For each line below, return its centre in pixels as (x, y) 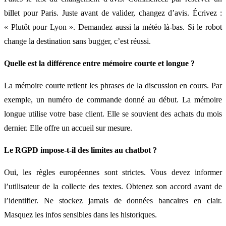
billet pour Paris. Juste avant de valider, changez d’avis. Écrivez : (113, 13)
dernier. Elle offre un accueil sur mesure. (68, 128)
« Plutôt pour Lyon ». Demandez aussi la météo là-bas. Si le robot (113, 27)
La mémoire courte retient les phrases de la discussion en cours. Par (113, 85)
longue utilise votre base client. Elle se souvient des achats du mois (113, 114)
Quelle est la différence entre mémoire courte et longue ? (99, 63)
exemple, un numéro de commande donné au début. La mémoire (113, 99)
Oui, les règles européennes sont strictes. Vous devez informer (113, 172)
